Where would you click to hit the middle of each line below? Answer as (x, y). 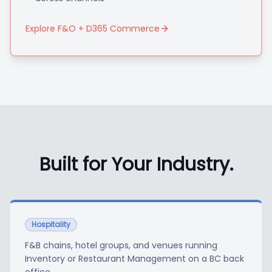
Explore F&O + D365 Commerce (93, 29)
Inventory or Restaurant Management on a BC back (134, 259)
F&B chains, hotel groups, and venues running (121, 245)
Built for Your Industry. (136, 165)
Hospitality (51, 224)
